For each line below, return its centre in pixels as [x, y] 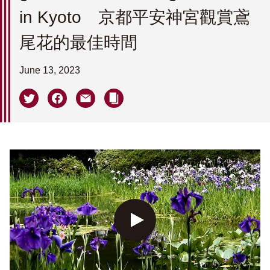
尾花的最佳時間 [78, 42]
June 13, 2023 [50, 70]
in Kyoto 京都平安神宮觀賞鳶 [135, 17]
